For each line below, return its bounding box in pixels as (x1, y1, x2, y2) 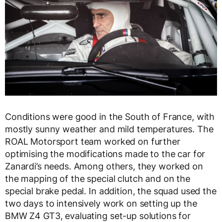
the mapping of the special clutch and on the (5, 173, 190, 184)
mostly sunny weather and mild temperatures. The (5, 123, 214, 134)
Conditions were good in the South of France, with (5, 111, 215, 122)
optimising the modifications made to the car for (5, 148, 206, 159)
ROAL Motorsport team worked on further (5, 136, 180, 147)
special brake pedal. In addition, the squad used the (5, 185, 217, 196)
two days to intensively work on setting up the (5, 198, 197, 209)
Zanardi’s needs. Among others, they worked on (5, 161, 203, 171)
